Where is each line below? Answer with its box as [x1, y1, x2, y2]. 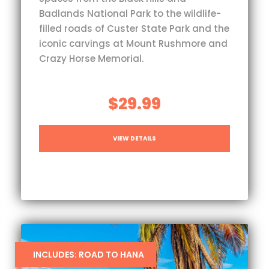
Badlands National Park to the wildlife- [39, 7, 221, 20]
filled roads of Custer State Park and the [39, 22, 229, 35]
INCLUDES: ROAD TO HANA [33, 248, 144, 261]
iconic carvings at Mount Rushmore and [39, 37, 228, 50]
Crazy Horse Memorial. [39, 52, 144, 65]
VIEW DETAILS [113, 133, 156, 143]
